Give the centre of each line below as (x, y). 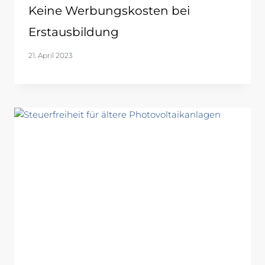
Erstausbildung (74, 32)
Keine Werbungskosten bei (109, 10)
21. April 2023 (51, 55)
